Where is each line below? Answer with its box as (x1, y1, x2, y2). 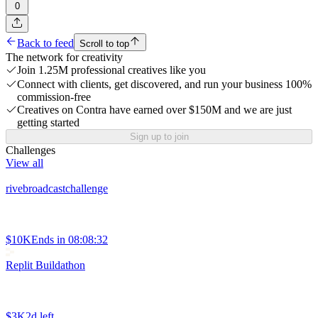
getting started (17, 116, 79, 129)
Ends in (31, 234, 65, 246)
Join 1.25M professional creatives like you (17, 64, 206, 77)
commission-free (17, 91, 91, 104)
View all (6, 157, 43, 170)
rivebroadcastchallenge (6, 182, 108, 195)
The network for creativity (6, 51, 123, 64)
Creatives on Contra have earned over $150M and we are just (17, 104, 292, 116)
